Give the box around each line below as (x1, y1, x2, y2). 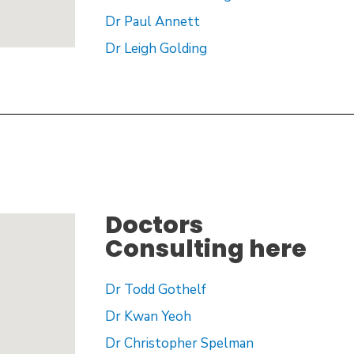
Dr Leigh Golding (104, 40, 207, 58)
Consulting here (104, 232, 307, 266)
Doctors (104, 209, 203, 243)
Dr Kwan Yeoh (104, 307, 191, 326)
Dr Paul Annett (104, 13, 203, 31)
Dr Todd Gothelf (104, 281, 206, 299)
